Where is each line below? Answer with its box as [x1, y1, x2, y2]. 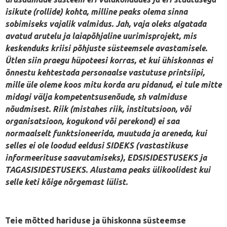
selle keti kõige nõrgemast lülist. [5, 177, 128, 186]
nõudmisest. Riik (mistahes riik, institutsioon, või [5, 104, 191, 113]
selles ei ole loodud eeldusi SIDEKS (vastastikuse [5, 140, 187, 150]
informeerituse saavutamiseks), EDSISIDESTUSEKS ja [5, 153, 207, 162]
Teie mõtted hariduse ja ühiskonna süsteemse [5, 216, 186, 225]
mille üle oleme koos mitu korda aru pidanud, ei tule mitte [5, 80, 221, 89]
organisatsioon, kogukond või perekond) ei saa [5, 116, 179, 126]
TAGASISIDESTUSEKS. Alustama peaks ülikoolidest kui [5, 165, 210, 174]
